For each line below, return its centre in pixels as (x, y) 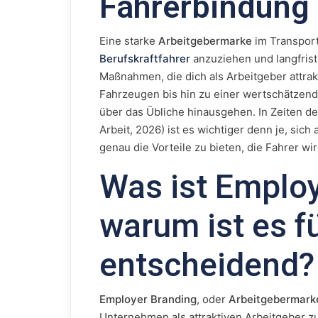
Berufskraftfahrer (145, 59)
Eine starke (129, 41)
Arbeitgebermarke (205, 41)
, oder (213, 299)
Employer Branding (148, 299)
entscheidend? (207, 265)
